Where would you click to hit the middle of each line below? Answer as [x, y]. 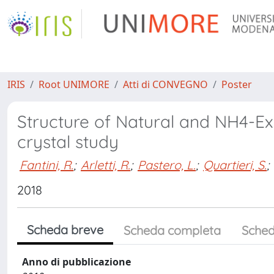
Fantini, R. [46, 165]
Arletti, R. [106, 165]
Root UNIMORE [74, 84]
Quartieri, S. [235, 165]
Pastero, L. [167, 165]
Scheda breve [65, 230]
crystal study [68, 142]
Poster [237, 84]
